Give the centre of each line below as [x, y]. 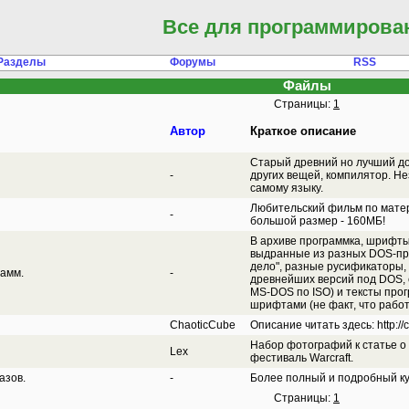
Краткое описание [303, 131]
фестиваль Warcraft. [302, 358]
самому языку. [287, 188]
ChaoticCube [203, 325]
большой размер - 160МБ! [318, 221]
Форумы [193, 62]
